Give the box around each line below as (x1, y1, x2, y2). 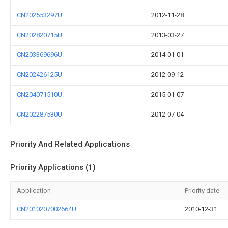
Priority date (185, 187, 219, 194)
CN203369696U (17, 51, 62, 59)
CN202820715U (17, 31, 62, 39)
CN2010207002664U (17, 205, 76, 213)
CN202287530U (17, 110, 62, 118)
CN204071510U (17, 91, 62, 98)
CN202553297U (17, 11, 62, 19)
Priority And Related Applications (10, 139, 130, 149)
